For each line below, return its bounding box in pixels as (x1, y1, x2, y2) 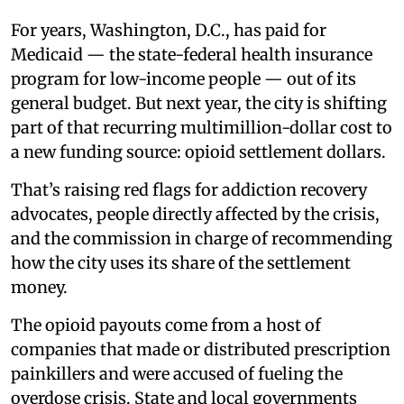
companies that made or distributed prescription (11, 339, 390, 361)
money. (11, 277, 68, 298)
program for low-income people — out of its (11, 69, 356, 90)
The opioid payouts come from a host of (11, 315, 321, 336)
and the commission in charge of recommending (11, 228, 392, 250)
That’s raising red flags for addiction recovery (11, 179, 367, 201)
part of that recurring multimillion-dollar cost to (11, 117, 392, 139)
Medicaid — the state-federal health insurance (11, 44, 372, 66)
